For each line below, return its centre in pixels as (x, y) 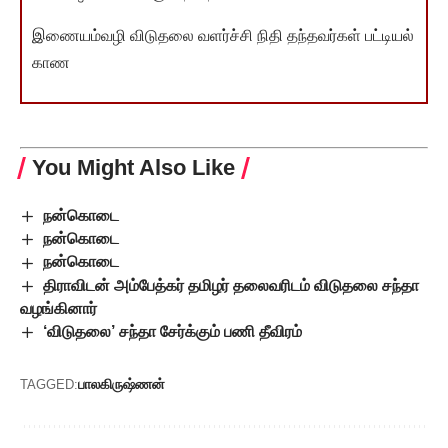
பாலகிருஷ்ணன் (121, 384)
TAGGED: (49, 385)
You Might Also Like (133, 167)
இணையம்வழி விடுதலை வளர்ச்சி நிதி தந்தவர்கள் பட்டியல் (223, 35)
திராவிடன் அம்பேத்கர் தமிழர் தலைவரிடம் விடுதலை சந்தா (231, 285)
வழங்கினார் (58, 308)
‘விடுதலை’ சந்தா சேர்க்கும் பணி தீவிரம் (173, 331)
